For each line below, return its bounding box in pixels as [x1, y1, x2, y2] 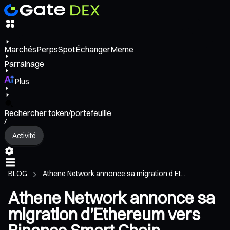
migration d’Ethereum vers [8, 204, 200, 225]
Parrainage [4, 59, 44, 69]
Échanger [75, 44, 110, 55]
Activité [12, 130, 36, 140]
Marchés [4, 44, 36, 55]
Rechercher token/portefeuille [4, 108, 111, 119]
